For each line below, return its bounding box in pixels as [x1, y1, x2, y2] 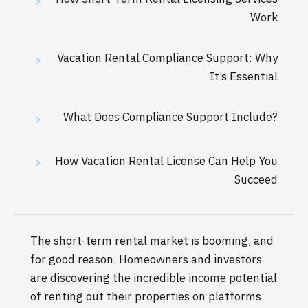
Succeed [234, 171, 278, 187]
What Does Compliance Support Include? [63, 109, 278, 125]
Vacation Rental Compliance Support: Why [57, 50, 278, 66]
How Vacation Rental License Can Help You [55, 153, 278, 168]
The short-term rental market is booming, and [30, 232, 274, 248]
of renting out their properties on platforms [30, 288, 261, 304]
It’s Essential [210, 69, 278, 85]
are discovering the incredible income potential [30, 269, 277, 285]
